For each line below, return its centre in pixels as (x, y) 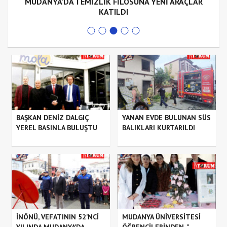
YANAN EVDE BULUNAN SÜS (166, 117)
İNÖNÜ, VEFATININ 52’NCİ (57, 217)
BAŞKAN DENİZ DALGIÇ (52, 117)
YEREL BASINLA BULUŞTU (56, 127)
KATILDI (113, 11)
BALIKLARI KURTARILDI (158, 127)
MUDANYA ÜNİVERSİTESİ (161, 217)
